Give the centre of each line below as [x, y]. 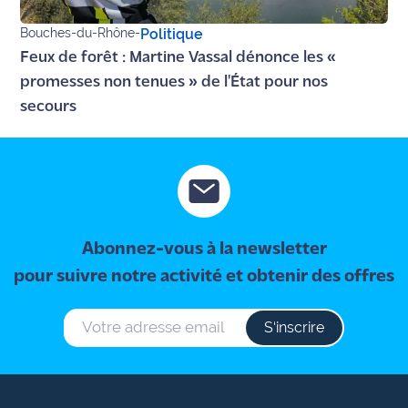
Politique [172, 34]
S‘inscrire [294, 327]
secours [49, 107]
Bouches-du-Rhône [78, 32]
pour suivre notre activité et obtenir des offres [204, 276]
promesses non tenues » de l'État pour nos [174, 82]
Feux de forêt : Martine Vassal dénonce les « [178, 57]
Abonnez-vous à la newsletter [204, 249]
